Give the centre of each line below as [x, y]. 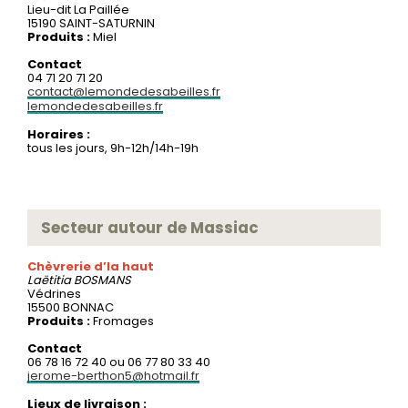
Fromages [123, 321]
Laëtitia [51, 280]
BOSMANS [102, 280]
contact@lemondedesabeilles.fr [124, 91]
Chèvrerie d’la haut [91, 266]
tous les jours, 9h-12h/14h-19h [113, 148]
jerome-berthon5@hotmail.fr [113, 375]
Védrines [54, 293]
